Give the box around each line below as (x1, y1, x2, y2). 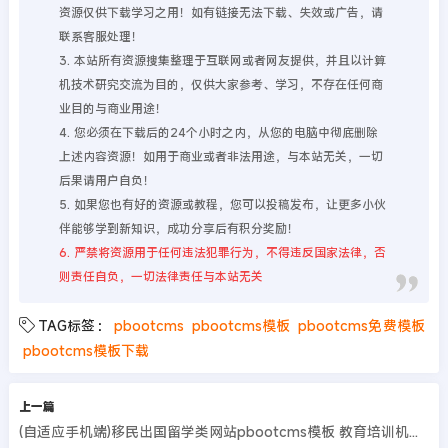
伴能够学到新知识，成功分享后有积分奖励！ (58, 220, 299, 236)
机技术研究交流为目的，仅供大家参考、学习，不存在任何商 (58, 76, 383, 92)
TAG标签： (37, 316, 110, 335)
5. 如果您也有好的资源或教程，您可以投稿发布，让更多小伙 (58, 196, 386, 212)
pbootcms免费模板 (298, 316, 426, 335)
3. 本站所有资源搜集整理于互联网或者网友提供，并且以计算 (58, 52, 386, 68)
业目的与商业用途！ (58, 100, 167, 116)
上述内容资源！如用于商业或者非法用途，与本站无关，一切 (58, 148, 383, 164)
